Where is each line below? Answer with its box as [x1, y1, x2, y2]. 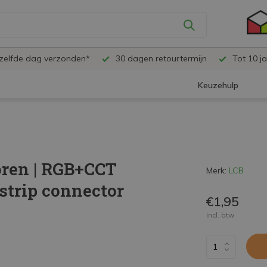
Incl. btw [206, 210, 234, 219]
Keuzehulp [198, 80, 239, 91]
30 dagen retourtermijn [113, 53, 207, 64]
